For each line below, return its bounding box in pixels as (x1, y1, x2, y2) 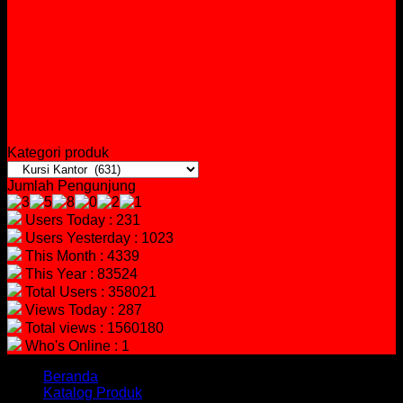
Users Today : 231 (22, 212, 140, 228)
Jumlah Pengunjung (7, 178, 136, 194)
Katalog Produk (43, 385, 142, 401)
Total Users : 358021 (22, 284, 157, 300)
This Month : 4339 (22, 248, 139, 264)
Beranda (43, 369, 98, 385)
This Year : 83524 (22, 266, 138, 282)
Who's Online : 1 (22, 338, 130, 354)
